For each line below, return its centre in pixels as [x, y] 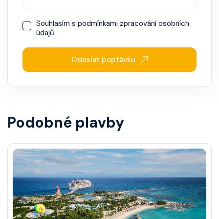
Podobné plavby [66, 123]
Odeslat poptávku [103, 60]
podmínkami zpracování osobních [133, 24]
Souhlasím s [57, 24]
